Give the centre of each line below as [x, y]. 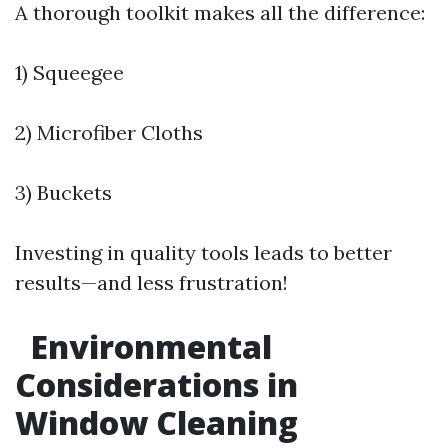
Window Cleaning [156, 422]
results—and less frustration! [151, 282]
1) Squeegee [69, 72]
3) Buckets [63, 192]
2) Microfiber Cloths [109, 132]
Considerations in [156, 384]
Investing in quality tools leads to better [203, 252]
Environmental [147, 346]
